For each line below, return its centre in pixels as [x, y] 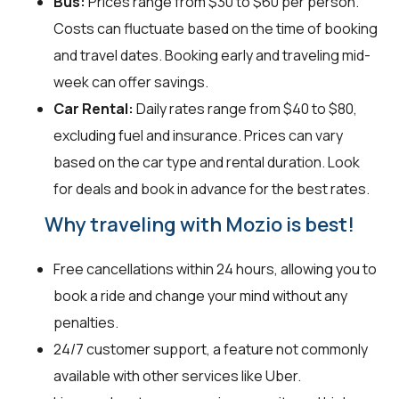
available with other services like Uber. [177, 376]
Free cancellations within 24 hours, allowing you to [215, 269]
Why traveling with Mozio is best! [199, 225]
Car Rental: [94, 109]
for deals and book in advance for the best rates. [212, 189]
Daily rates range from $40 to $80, [245, 109]
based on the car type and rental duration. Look [207, 163]
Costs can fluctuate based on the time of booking [216, 29]
